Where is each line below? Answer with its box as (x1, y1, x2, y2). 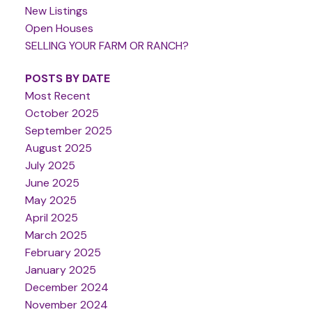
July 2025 (24, 157, 75, 173)
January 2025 (24, 262, 96, 277)
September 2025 (24, 123, 112, 138)
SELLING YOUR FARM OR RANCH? (24, 38, 189, 53)
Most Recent (24, 88, 91, 103)
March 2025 (24, 227, 87, 242)
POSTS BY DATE (24, 70, 110, 86)
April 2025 (24, 210, 78, 225)
